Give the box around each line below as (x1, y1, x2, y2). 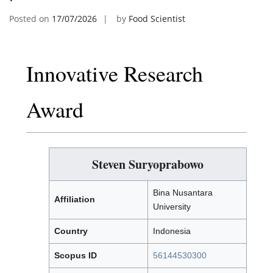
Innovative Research (26, 58, 203, 88)
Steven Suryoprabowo (92, 155, 204, 174)
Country (54, 226, 88, 236)
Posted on (9, 13, 52, 25)
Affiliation (54, 194, 95, 205)
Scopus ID (54, 250, 97, 261)
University (153, 202, 191, 212)
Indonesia (153, 226, 191, 236)
